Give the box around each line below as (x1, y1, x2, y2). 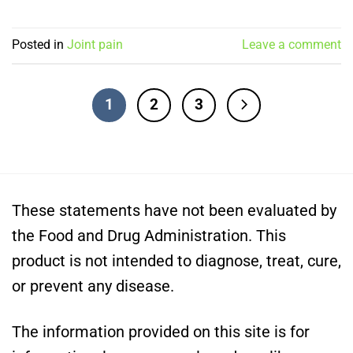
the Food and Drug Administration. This (12, 225, 286, 245)
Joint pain (67, 36, 123, 52)
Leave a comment (242, 36, 341, 52)
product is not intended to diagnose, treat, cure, (12, 251, 341, 270)
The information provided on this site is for (12, 322, 310, 342)
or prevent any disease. (12, 276, 174, 295)
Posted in (12, 36, 67, 52)
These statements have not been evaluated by (12, 200, 336, 220)
